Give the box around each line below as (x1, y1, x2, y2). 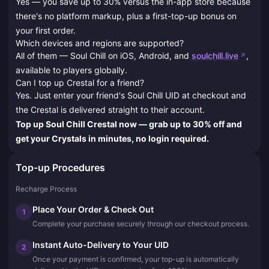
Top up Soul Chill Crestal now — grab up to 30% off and (16, 118, 242, 129)
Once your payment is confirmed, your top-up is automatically (32, 254, 239, 264)
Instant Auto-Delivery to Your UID (32, 239, 169, 250)
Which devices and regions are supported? (16, 37, 184, 48)
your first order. (16, 25, 76, 35)
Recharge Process (16, 184, 77, 193)
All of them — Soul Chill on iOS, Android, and (16, 50, 192, 61)
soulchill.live (192, 50, 238, 61)
